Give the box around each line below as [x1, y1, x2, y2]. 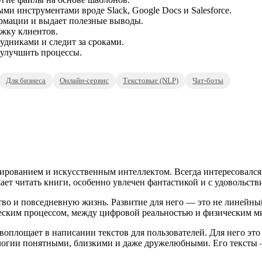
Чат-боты [192, 76, 223, 85]
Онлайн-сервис [60, 76, 109, 85]
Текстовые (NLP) [123, 76, 178, 85]
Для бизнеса [6, 76, 46, 85]
